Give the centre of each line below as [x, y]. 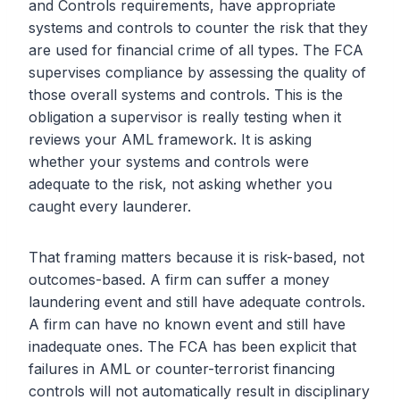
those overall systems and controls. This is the [186, 95]
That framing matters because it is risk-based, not [196, 258]
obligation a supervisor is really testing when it [185, 117]
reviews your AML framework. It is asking [170, 140]
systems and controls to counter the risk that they [198, 28]
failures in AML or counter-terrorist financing [182, 369]
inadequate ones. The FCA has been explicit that [192, 347]
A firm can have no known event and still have [187, 325]
